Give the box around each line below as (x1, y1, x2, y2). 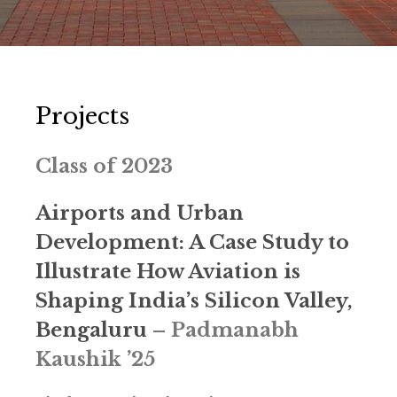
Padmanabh (171, 318, 299, 342)
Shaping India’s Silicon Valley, (35, 289, 353, 313)
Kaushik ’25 (35, 347, 155, 371)
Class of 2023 (35, 154, 173, 178)
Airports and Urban (35, 201, 244, 225)
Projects (35, 102, 129, 130)
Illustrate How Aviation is (35, 260, 300, 284)
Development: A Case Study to (35, 230, 349, 254)
